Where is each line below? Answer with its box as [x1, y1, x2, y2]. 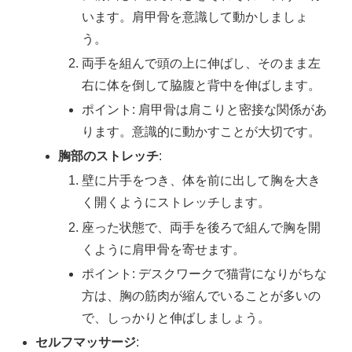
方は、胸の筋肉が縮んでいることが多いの [81, 288, 321, 302]
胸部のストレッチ [58, 149, 159, 163]
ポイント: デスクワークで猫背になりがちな [81, 266, 327, 280]
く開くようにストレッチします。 [81, 196, 270, 210]
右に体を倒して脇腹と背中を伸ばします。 [81, 78, 321, 92]
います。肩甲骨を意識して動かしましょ [81, 9, 308, 24]
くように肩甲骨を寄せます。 [81, 242, 245, 256]
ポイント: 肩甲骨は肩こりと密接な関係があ [81, 103, 327, 117]
